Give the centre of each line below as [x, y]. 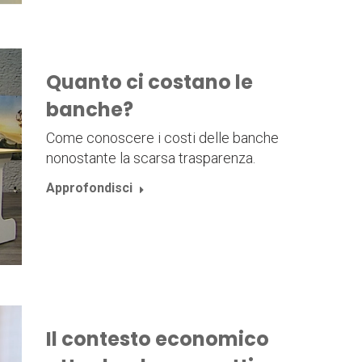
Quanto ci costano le [149, 82]
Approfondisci [89, 187]
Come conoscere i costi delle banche [162, 137]
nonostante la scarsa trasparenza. [150, 158]
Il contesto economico [157, 339]
